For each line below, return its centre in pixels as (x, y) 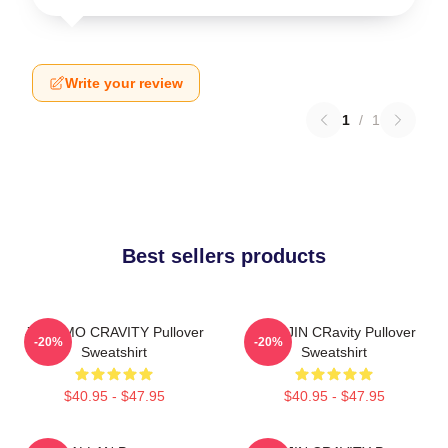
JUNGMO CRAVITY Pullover (114, 331)
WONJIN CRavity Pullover (334, 331)
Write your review (124, 82)
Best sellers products (224, 255)
